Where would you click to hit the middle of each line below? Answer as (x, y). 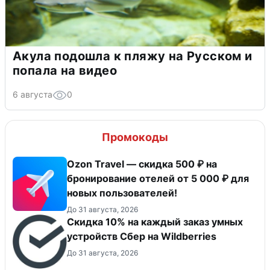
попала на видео (65, 70)
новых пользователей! (122, 193)
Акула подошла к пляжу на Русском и (133, 56)
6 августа (33, 94)
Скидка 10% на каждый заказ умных (155, 221)
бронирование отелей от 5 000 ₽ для (158, 178)
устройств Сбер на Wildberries (142, 236)
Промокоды (135, 137)
